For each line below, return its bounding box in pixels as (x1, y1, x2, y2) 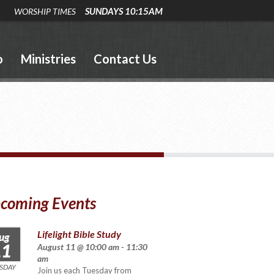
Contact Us (93, 51, 157, 66)
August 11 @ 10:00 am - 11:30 (37, 241, 148, 252)
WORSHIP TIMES (14, 6, 76, 17)
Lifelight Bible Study (37, 228, 122, 240)
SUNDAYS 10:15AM (85, 6, 163, 17)
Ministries (20, 51, 76, 66)
